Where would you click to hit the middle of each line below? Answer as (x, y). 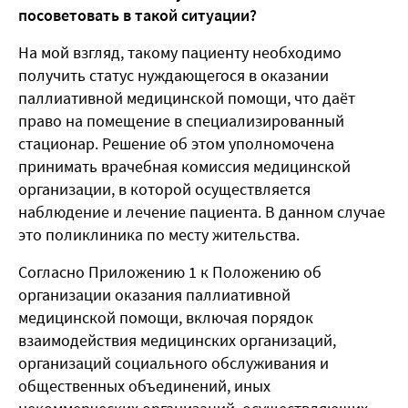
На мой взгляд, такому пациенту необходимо (180, 53)
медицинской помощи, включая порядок (166, 318)
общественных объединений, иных (144, 386)
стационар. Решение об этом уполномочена (176, 144)
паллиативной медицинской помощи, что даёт (187, 98)
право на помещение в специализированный (181, 121)
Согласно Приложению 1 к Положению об (170, 272)
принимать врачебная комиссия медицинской (184, 167)
